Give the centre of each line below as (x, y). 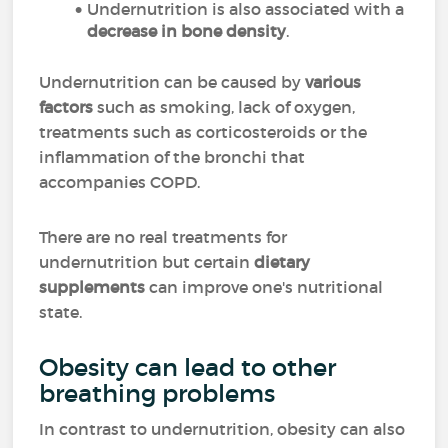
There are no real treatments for (163, 237)
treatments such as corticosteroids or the (203, 132)
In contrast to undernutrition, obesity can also (222, 429)
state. (61, 312)
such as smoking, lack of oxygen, (224, 107)
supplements (92, 287)
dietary (282, 262)
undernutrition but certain (147, 262)
